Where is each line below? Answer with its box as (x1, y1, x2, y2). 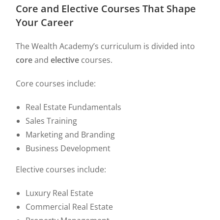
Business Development (26, 143, 111, 154)
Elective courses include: (16, 164, 107, 175)
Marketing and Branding (26, 129, 115, 140)
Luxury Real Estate (26, 188, 94, 198)
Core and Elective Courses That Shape (16, 2, 196, 15)
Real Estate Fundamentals (26, 102, 122, 112)
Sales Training (26, 115, 78, 126)
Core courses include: (16, 78, 96, 89)
